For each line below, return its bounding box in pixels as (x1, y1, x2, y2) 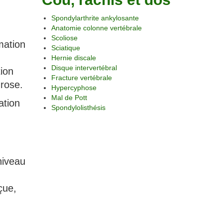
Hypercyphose (51, 84, 97, 92)
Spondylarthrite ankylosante (51, 14, 139, 22)
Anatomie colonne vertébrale (51, 24, 142, 32)
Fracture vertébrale (51, 74, 112, 82)
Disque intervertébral (51, 64, 117, 72)
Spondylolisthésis (51, 104, 106, 111)
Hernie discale (51, 54, 96, 62)
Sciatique (51, 44, 80, 52)
